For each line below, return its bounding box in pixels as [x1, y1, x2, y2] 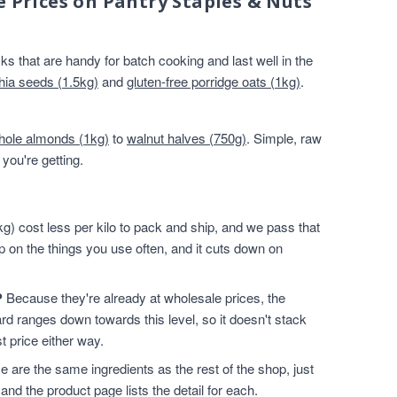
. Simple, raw [246, 128, 322, 147]
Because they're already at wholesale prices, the [3, 288, 285, 307]
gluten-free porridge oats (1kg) [127, 72, 300, 90]
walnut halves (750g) [127, 128, 246, 147]
